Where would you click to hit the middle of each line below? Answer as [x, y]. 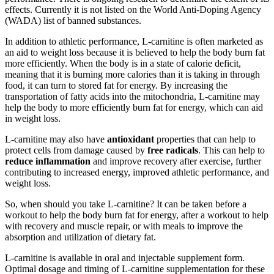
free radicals [173, 150]
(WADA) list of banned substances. [73, 20]
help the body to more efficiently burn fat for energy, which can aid [134, 107]
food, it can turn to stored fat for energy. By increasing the [116, 85]
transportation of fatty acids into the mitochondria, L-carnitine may [132, 96]
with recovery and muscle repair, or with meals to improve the [124, 226]
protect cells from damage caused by [76, 150]
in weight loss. [33, 118]
